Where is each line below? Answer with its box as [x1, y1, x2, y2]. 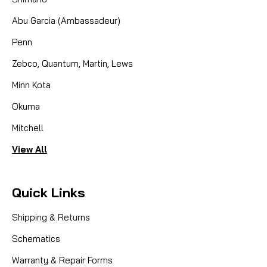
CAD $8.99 [21, 22, 89, 39]
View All [12, 144, 47, 156]
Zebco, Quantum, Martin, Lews [12, 58, 133, 70]
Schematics [12, 233, 60, 245]
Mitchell [12, 122, 44, 134]
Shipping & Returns [12, 212, 90, 223]
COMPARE [37, 53, 77, 63]
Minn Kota [12, 79, 51, 91]
